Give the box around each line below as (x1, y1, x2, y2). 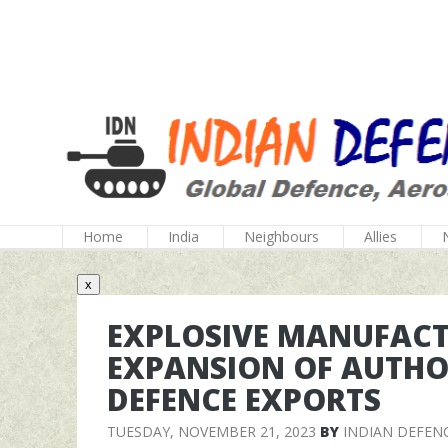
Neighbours (244, 227, 319, 246)
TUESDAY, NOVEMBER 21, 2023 (107, 422, 316, 441)
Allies (364, 227, 397, 246)
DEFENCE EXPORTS (107, 379, 381, 420)
